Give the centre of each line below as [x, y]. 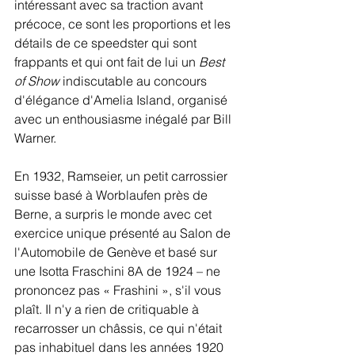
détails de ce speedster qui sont [107, 43]
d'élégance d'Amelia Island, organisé [122, 100]
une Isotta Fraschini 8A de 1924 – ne [119, 271]
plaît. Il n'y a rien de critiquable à [108, 309]
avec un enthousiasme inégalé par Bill [124, 119]
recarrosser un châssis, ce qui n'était [120, 328]
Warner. [35, 138]
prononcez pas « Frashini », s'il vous [119, 290]
